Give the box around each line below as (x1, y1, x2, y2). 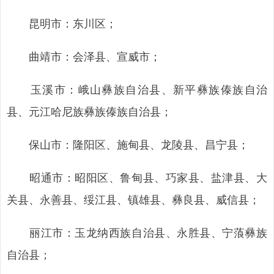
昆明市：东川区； (7, 15, 117, 31)
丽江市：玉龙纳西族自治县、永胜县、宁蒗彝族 (7, 224, 267, 240)
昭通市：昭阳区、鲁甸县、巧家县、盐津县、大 (7, 169, 267, 185)
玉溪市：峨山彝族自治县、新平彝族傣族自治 (7, 81, 267, 97)
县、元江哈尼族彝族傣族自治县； (7, 103, 172, 119)
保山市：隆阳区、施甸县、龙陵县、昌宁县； (7, 136, 249, 152)
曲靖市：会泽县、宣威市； (7, 48, 161, 64)
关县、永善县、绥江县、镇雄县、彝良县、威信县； (7, 191, 260, 207)
